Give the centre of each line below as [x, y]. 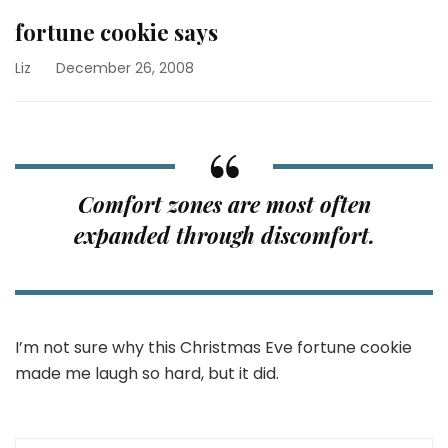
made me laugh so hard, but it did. [147, 373]
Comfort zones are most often [224, 204]
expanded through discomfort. [224, 235]
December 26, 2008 [125, 68]
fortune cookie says [116, 32]
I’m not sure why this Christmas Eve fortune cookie [213, 347]
